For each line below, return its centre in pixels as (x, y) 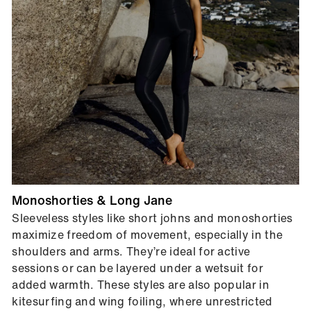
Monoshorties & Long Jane (92, 200)
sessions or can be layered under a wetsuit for (138, 268)
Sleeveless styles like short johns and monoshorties (152, 218)
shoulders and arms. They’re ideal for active (131, 252)
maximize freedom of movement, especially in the (148, 235)
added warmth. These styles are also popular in (141, 285)
